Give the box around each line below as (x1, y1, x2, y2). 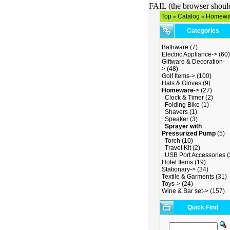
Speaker (165, 116, 188, 123)
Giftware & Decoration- (162, 58, 225, 65)
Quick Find (187, 204, 218, 211)
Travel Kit (165, 144, 191, 151)
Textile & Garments (162, 173, 214, 180)
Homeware (162, 87, 194, 94)
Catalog (178, 13, 200, 20)
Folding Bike (165, 101, 200, 108)
